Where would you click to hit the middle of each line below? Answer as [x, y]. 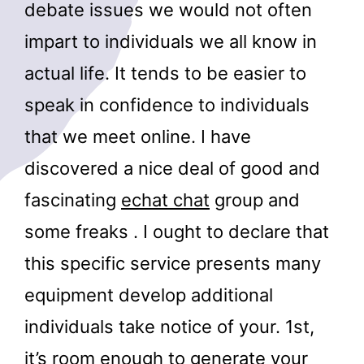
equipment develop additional [149, 295]
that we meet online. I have [138, 136]
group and [255, 199]
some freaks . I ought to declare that [177, 231]
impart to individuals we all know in [171, 41]
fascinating [73, 199]
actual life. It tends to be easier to [165, 73]
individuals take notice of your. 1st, [169, 326]
